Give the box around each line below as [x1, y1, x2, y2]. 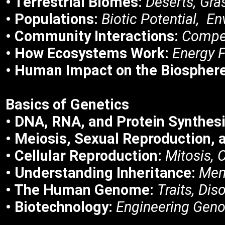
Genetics [70, 96, 129, 113]
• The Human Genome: [6, 181, 154, 198]
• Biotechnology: [6, 198, 113, 215]
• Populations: [6, 11, 98, 28]
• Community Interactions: [6, 28, 178, 45]
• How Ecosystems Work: [6, 45, 169, 62]
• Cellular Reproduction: [6, 147, 162, 164]
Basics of [6, 96, 70, 113]
